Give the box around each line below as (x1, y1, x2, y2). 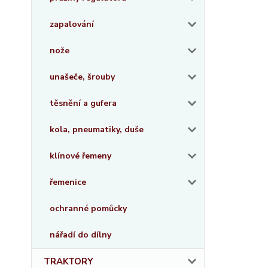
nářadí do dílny (50, 229, 111, 240)
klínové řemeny (50, 150, 111, 162)
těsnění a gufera (50, 98, 117, 109)
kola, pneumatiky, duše (50, 124, 144, 135)
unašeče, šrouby (50, 71, 115, 83)
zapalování (50, 19, 94, 30)
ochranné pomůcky (50, 203, 127, 214)
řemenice (50, 176, 86, 188)
